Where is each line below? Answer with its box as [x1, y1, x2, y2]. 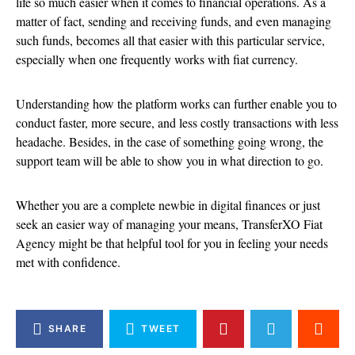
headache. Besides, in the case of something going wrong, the [16, 132, 323, 150]
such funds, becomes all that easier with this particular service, [16, 31, 325, 48]
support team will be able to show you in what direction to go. [16, 151, 323, 169]
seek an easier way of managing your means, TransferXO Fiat [16, 215, 323, 232]
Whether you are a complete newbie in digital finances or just [16, 196, 320, 213]
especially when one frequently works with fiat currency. [16, 50, 298, 67]
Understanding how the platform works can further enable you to [16, 94, 337, 112]
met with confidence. [16, 253, 120, 270]
